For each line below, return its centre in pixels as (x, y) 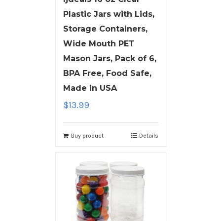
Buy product (87, 136)
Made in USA (90, 88)
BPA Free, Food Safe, (107, 74)
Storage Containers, (105, 29)
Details (148, 136)
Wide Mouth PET (99, 44)
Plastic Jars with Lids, (109, 14)
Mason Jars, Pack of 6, (110, 59)
